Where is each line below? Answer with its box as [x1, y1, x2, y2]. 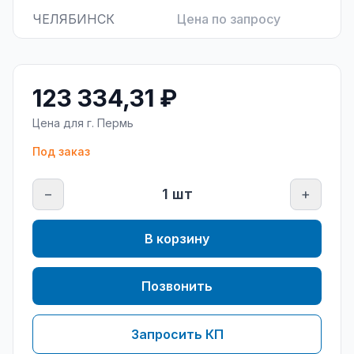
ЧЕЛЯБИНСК [32, 11, 115, 27]
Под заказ [32, 145, 90, 158]
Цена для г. [32, 116, 97, 130]
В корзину [145, 231, 209, 247]
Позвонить [141, 278, 213, 294]
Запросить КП [130, 326, 224, 342]
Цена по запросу [177, 11, 281, 27]
